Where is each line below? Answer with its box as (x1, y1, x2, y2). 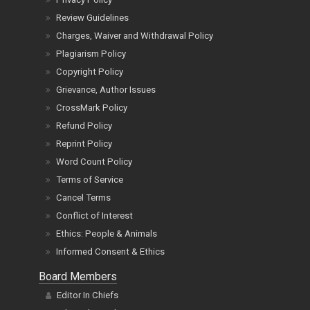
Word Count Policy (56, 156, 132, 167)
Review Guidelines (56, 12, 129, 24)
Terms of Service (56, 174, 123, 185)
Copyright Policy (56, 66, 123, 77)
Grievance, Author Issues (56, 84, 156, 95)
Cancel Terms (56, 192, 111, 203)
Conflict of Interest (56, 210, 133, 221)
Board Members (39, 270, 117, 284)
